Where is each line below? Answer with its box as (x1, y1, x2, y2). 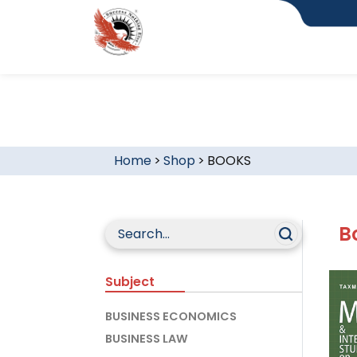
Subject (105, 273, 155, 291)
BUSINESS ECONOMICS (105, 308, 237, 324)
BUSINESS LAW (105, 331, 188, 347)
